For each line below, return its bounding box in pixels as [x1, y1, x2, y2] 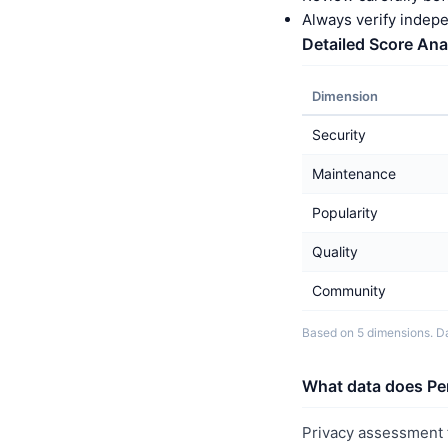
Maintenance [312, 165, 396, 182]
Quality [312, 243, 358, 260]
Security [312, 126, 366, 143]
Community [312, 282, 386, 299]
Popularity [312, 204, 378, 221]
